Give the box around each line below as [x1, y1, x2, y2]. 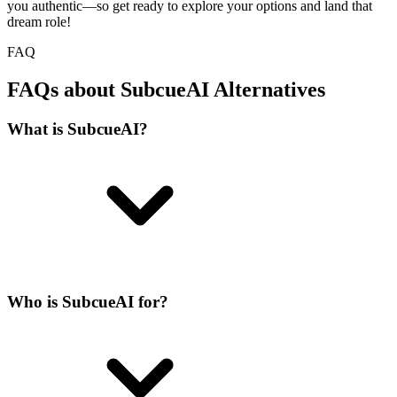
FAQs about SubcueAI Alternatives [7, 77, 325, 101]
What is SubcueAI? [7, 119, 148, 138]
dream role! [7, 13, 71, 29]
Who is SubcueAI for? [7, 292, 168, 312]
